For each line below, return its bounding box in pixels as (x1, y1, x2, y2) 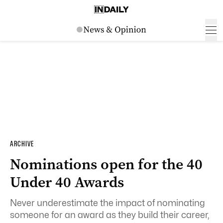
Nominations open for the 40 (10, 154, 203, 174)
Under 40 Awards (10, 172, 124, 192)
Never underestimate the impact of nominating (10, 198, 205, 208)
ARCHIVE (10, 139, 34, 148)
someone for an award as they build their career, (10, 210, 209, 220)
